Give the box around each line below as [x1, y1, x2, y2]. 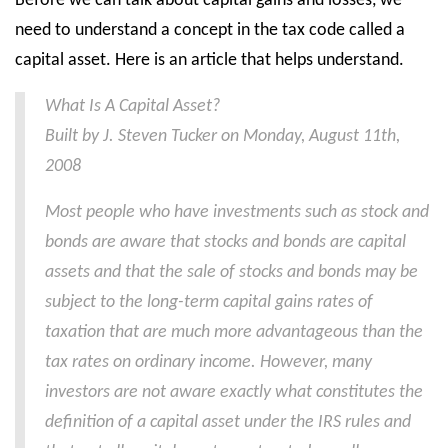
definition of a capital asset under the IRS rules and [45, 413, 411, 432]
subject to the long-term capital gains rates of [45, 293, 373, 312]
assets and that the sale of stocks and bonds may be [45, 263, 418, 282]
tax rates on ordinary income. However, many [45, 353, 372, 372]
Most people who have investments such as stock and [45, 203, 429, 222]
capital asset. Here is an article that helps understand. [15, 51, 404, 70]
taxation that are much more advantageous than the [45, 323, 423, 342]
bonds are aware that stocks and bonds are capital [45, 233, 406, 252]
